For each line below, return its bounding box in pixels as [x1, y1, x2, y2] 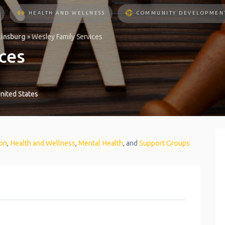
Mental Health [78, 139, 123, 148]
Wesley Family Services [32, 33, 102, 41]
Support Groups [139, 139, 190, 148]
